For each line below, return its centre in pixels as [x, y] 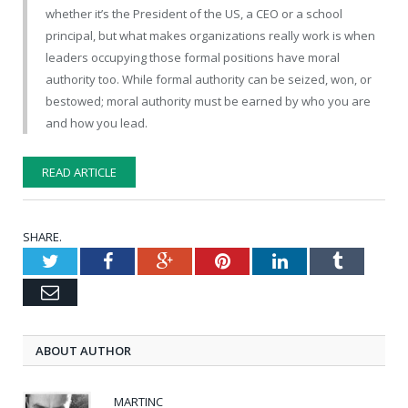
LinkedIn [320, 261]
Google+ [204, 261]
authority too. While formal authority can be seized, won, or [209, 80]
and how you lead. [97, 123]
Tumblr [368, 261]
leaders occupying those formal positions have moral [193, 58]
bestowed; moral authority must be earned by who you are [208, 102]
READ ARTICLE [79, 172]
